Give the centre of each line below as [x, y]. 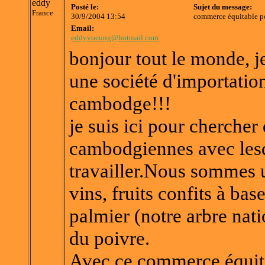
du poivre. [109, 238]
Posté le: [85, 7]
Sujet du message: [223, 7]
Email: [83, 28]
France [43, 13]
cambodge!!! [120, 104]
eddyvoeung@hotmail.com [115, 38]
